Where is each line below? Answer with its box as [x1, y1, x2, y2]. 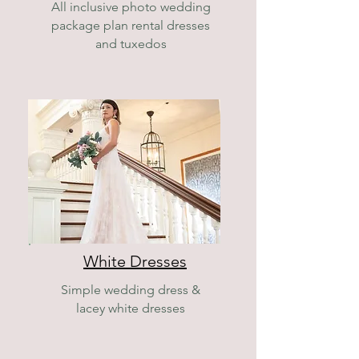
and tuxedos [95, 36, 167, 51]
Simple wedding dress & [61, 282, 200, 297]
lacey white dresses [76, 301, 185, 316]
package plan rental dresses [51, 18, 210, 33]
